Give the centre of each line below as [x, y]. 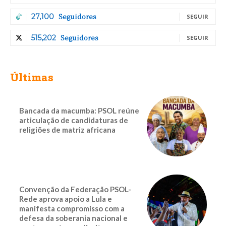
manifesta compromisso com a [72, 208]
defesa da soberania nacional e [73, 218]
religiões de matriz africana [67, 130]
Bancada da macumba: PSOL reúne [79, 111]
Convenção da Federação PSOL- [75, 189]
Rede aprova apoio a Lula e [66, 199]
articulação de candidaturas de [74, 120]
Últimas [32, 77]
